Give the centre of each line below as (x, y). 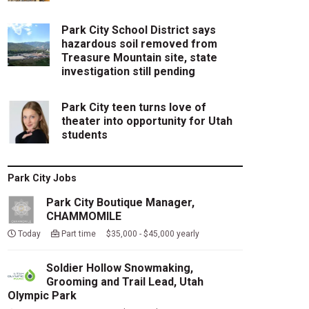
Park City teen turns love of (134, 108)
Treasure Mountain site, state (140, 58)
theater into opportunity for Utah (147, 121)
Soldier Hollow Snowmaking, (119, 268)
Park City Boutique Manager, (120, 202)
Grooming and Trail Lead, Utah (124, 281)
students (85, 135)
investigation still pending (129, 72)
